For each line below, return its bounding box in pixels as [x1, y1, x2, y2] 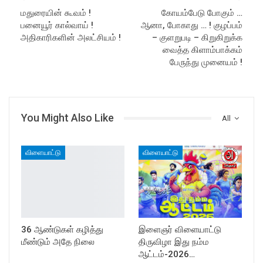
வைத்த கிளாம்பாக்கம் [163, 45, 242, 56]
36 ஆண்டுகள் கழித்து [21, 224, 103, 235]
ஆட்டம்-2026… [139, 249, 195, 260]
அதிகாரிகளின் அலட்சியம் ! [21, 32, 121, 43]
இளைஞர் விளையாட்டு [139, 224, 221, 235]
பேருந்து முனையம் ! [170, 57, 242, 68]
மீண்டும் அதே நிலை [21, 237, 95, 248]
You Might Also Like [21, 112, 114, 124]
